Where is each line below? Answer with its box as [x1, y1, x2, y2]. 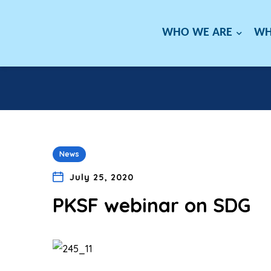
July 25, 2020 [69, 172, 134, 183]
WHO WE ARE [162, 27, 236, 39]
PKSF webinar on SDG [53, 193, 250, 217]
